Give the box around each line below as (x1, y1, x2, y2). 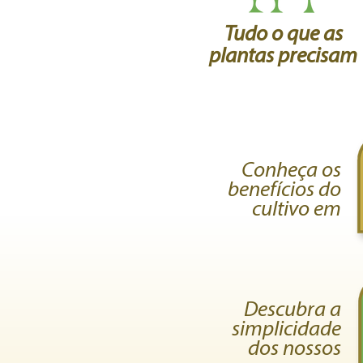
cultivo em (252, 199, 341, 221)
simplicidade (232, 319, 341, 341)
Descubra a (244, 300, 341, 322)
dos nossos (248, 339, 341, 361)
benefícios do (228, 180, 341, 202)
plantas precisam (209, 46, 357, 68)
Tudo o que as (224, 24, 343, 46)
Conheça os (241, 160, 341, 182)
